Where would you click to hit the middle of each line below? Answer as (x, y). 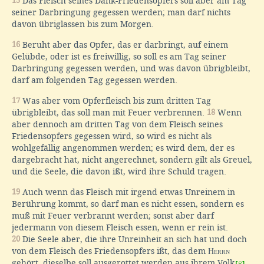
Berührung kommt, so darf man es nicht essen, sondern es (128, 204)
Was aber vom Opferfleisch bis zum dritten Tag (115, 100)
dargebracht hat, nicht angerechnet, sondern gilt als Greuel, (132, 159)
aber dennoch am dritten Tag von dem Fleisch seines (117, 124)
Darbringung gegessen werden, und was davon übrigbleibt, (131, 68)
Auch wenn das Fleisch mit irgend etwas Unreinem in (128, 192)
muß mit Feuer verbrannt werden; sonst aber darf (113, 215)
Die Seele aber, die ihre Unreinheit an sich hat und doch (133, 239)
